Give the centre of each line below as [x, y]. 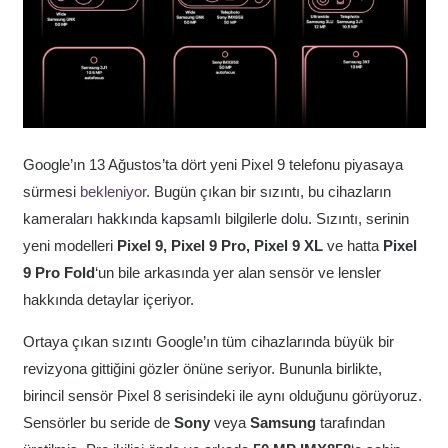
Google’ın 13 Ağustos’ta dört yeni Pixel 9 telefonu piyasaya [212, 164]
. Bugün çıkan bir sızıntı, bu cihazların [268, 191]
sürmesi [51, 191]
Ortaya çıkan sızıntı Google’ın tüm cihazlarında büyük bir [208, 341]
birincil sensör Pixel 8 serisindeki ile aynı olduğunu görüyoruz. [222, 395]
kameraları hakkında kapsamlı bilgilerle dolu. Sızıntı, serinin [215, 218]
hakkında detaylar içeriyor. [108, 299]
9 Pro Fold [58, 272]
